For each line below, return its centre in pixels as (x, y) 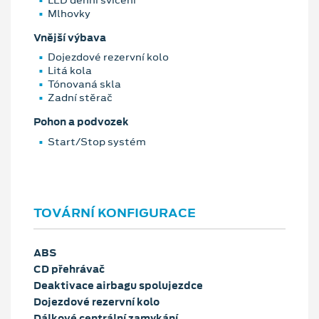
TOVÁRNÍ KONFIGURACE (115, 213)
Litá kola (70, 71)
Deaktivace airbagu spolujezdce (118, 285)
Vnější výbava (70, 37)
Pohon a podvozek (81, 122)
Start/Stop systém (97, 141)
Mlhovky (69, 13)
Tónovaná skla (84, 84)
